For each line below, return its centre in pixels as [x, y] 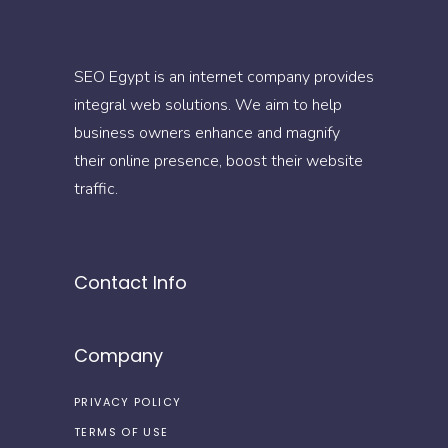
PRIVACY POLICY [128, 402]
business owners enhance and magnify [207, 133]
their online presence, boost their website [218, 161]
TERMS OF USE [121, 432]
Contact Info [130, 283]
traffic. [96, 189]
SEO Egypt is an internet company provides [224, 77]
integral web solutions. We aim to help [208, 105]
